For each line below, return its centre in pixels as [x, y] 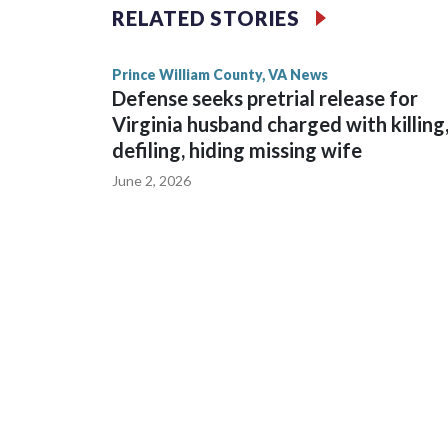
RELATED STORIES [206, 18]
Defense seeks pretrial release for [265, 98]
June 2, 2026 [151, 181]
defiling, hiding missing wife [237, 150]
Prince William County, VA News [220, 75]
